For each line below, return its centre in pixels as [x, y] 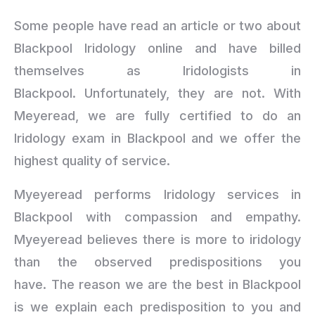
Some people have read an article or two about [157, 25]
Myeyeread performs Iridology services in [157, 194]
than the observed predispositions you [157, 262]
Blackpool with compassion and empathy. [157, 217]
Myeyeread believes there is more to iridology [157, 239]
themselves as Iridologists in [157, 70]
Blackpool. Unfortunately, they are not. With [157, 93]
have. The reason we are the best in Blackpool [157, 284]
